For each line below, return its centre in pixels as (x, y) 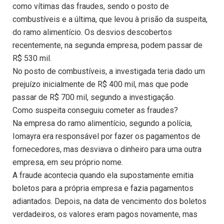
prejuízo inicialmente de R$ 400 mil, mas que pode (100, 84)
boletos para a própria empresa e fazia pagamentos (103, 188)
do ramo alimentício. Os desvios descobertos (92, 32)
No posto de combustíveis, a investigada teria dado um (109, 71)
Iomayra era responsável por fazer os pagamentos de (106, 136)
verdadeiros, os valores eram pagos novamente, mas (105, 214)
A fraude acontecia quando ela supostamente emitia (103, 175)
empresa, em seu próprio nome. (68, 162)
